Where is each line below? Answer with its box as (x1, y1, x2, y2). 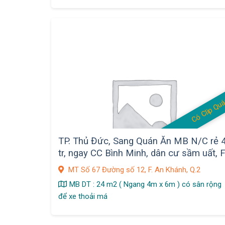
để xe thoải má (58, 191, 108, 201)
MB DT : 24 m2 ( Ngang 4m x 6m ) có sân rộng (69, 179, 222, 189)
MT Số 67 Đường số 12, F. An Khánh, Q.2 (66, 165, 201, 174)
